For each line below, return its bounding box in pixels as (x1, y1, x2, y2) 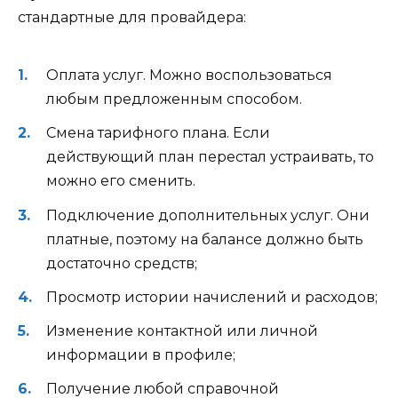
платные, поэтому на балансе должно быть (46, 230, 363, 248)
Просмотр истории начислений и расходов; (46, 288, 378, 306)
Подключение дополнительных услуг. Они (46, 206, 370, 224)
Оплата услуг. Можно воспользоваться (46, 67, 332, 84)
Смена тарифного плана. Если (46, 124, 270, 142)
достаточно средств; (46, 254, 197, 272)
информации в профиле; (46, 346, 235, 363)
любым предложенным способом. (46, 91, 302, 108)
